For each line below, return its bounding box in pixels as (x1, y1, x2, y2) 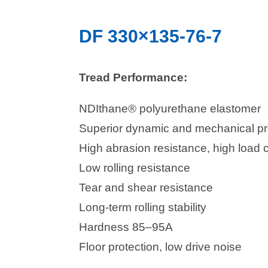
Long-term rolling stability (79, 201, 206, 214)
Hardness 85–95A (79, 221, 173, 234)
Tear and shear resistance (79, 181, 213, 194)
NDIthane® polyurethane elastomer (79, 102, 261, 115)
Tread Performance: (79, 71, 187, 84)
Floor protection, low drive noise (79, 240, 242, 254)
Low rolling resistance (79, 162, 190, 175)
